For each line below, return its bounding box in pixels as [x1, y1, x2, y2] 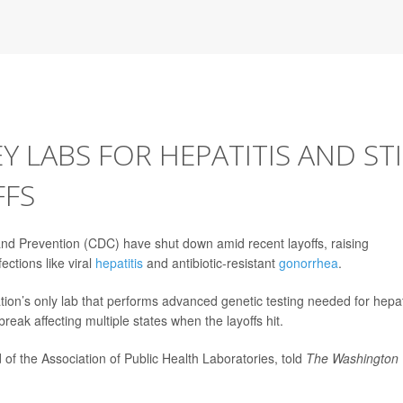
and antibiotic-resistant [143, 254, 279, 272]
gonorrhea [279, 254, 338, 272]
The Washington [306, 349, 399, 367]
